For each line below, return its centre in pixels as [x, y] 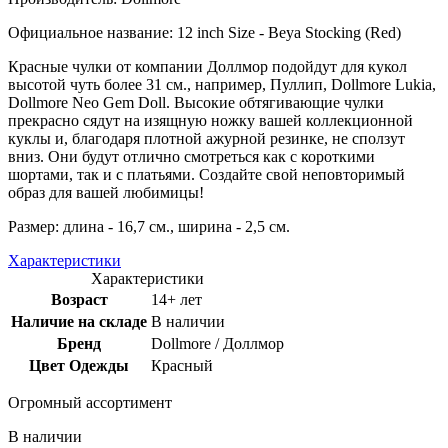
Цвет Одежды [79, 365]
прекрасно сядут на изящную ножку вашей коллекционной [210, 120]
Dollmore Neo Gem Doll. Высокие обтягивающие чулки [196, 102]
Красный [182, 365]
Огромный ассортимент [90, 402]
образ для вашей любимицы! [106, 192]
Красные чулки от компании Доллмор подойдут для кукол [207, 66]
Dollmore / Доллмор [217, 343]
